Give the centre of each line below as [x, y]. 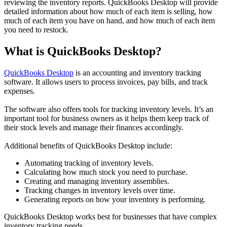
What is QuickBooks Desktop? [83, 51]
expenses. [21, 91]
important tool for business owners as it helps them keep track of [106, 119]
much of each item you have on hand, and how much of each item [109, 21]
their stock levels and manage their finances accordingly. [94, 128]
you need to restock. [36, 30]
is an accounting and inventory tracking [137, 73]
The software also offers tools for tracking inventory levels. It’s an [109, 109]
